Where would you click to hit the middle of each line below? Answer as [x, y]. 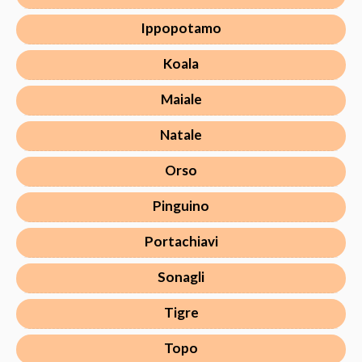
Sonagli [181, 276]
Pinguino [181, 205]
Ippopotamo [181, 27]
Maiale [181, 99]
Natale [181, 134]
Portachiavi [181, 241]
